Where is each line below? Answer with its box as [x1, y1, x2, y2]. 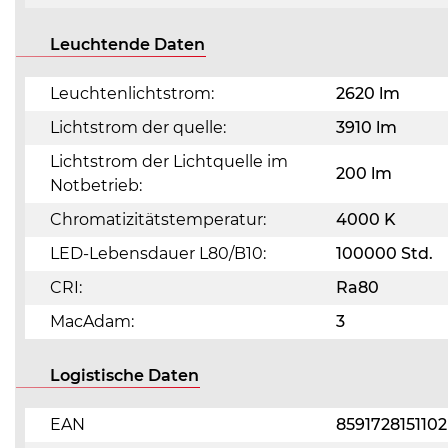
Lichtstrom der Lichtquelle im [50, 152, 288, 171]
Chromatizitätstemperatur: [50, 210, 266, 229]
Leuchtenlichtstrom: [50, 84, 214, 103]
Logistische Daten [50, 366, 199, 385]
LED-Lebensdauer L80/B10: [50, 244, 266, 263]
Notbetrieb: [50, 176, 142, 195]
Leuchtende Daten [50, 35, 205, 54]
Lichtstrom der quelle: [50, 118, 226, 137]
